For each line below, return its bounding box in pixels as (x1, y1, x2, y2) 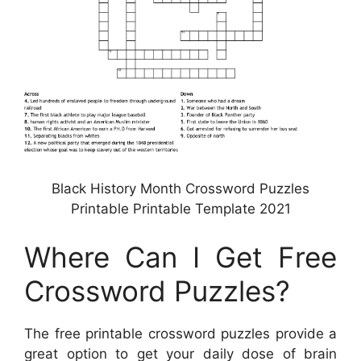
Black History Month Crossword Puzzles (52, 180, 309, 197)
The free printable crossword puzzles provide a (24, 325, 337, 342)
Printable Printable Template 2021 (70, 201, 291, 218)
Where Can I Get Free (24, 239, 337, 274)
